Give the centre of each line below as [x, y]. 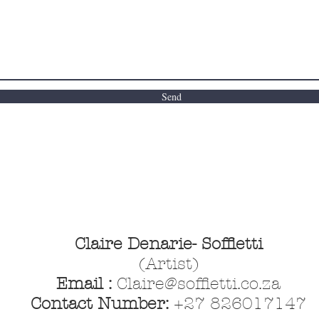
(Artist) [168, 263]
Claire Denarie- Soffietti [168, 244]
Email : [87, 283]
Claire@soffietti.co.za [199, 283]
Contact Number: [102, 303]
